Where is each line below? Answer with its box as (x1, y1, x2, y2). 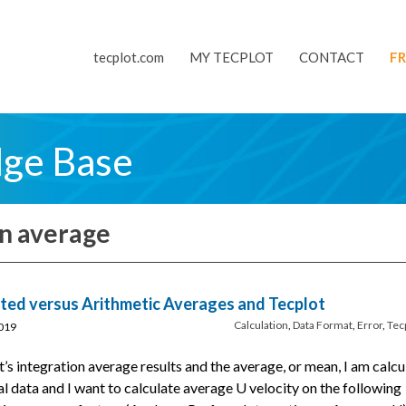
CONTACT (299, 49, 364, 65)
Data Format (293, 318, 353, 332)
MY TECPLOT (189, 49, 274, 65)
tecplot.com (93, 49, 164, 65)
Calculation (234, 318, 288, 332)
